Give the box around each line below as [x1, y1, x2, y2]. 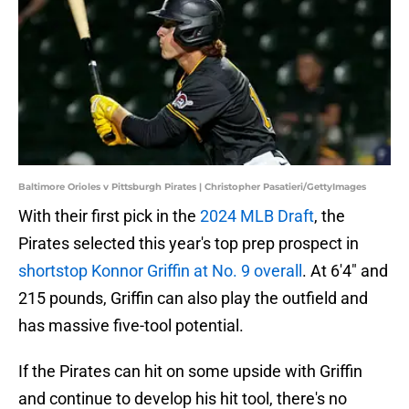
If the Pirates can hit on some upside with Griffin [18, 362, 362, 382]
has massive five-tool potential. [18, 316, 244, 336]
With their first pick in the [18, 206, 200, 226]
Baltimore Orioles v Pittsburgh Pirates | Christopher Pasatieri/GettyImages [18, 181, 366, 194]
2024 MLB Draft [200, 206, 314, 226]
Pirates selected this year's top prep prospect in [18, 234, 359, 254]
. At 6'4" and [302, 261, 388, 281]
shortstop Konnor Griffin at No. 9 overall [18, 261, 302, 281]
